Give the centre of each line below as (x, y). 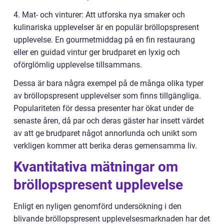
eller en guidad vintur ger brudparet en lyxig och (97, 52)
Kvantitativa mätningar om (96, 167)
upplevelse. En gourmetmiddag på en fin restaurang (104, 40)
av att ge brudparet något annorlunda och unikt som (105, 133)
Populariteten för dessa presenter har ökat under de (103, 108)
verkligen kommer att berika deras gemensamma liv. (105, 146)
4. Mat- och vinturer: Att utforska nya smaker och (99, 15)
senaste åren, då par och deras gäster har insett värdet (109, 121)
